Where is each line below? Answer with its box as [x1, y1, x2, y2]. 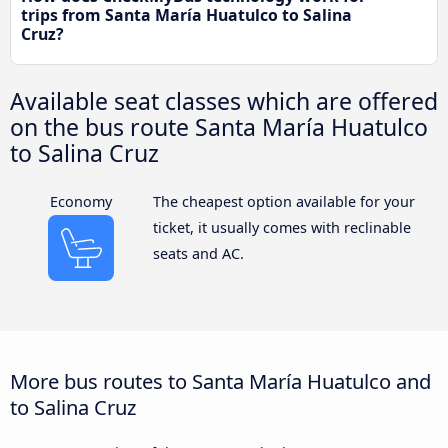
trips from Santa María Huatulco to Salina [21, 3, 352, 26]
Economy [50, 191, 113, 211]
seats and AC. [152, 243, 244, 263]
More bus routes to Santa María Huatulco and [10, 367, 431, 396]
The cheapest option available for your [152, 191, 415, 211]
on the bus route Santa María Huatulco [10, 110, 428, 143]
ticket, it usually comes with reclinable [152, 217, 411, 237]
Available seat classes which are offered [10, 84, 438, 117]
